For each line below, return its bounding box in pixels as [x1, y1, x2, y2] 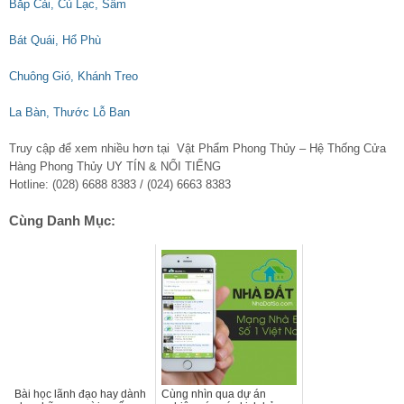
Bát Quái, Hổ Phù [9, 33, 101, 48]
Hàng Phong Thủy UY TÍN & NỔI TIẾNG [9, 160, 221, 174]
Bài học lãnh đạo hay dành [14, 388, 146, 401]
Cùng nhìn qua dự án [161, 388, 266, 401]
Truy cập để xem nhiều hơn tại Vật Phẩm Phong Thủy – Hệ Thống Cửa [9, 142, 386, 156]
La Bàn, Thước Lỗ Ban [9, 106, 130, 120]
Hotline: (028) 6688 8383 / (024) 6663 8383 [9, 178, 231, 192]
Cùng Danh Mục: [9, 213, 115, 229]
